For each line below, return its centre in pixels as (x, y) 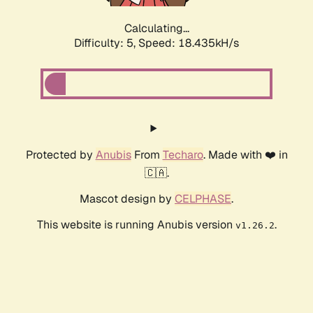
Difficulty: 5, (106, 43)
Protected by (60, 155)
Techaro (183, 155)
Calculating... (156, 29)
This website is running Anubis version (136, 225)
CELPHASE (203, 199)
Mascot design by (127, 199)
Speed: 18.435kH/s (189, 43)
